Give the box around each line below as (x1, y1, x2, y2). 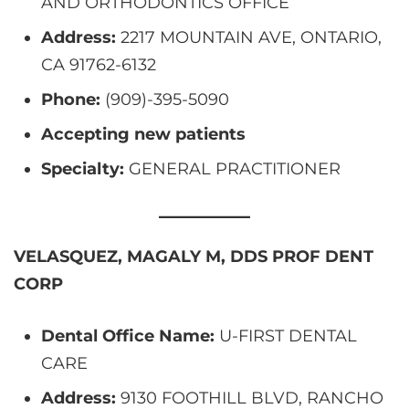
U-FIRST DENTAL (215, 325, 357, 346)
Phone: (41, 89, 100, 110)
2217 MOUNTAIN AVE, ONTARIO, (116, 26, 382, 47)
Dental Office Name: (41, 325, 215, 346)
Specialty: (41, 158, 124, 179)
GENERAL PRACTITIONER (124, 158, 341, 179)
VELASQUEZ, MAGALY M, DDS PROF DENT (14, 246, 373, 267)
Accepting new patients (41, 123, 246, 144)
